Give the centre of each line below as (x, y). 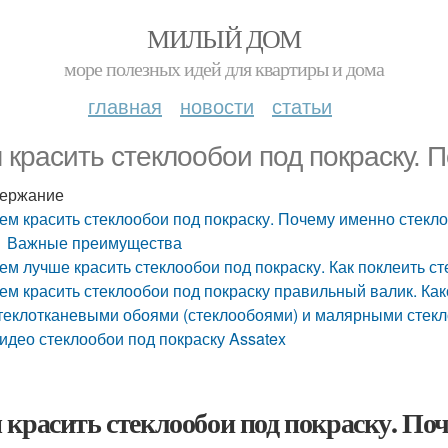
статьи (302, 105)
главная (125, 105)
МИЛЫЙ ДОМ (224, 38)
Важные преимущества (95, 242)
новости (217, 105)
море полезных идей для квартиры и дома (224, 68)
